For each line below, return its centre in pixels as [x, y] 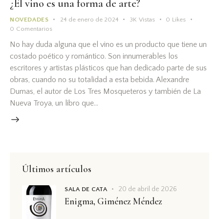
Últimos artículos [57, 169]
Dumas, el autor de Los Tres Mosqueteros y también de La [105, 91]
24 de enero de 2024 [89, 20]
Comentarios [34, 29]
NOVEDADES [29, 20]
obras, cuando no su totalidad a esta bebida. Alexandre [99, 79]
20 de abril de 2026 [148, 189]
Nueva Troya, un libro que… [54, 103]
